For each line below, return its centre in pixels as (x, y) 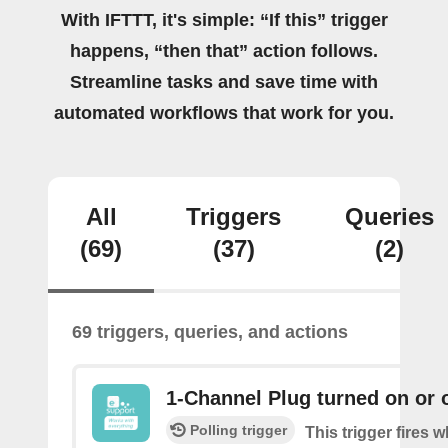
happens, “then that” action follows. (224, 51)
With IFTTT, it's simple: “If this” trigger (224, 20)
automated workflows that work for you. (224, 113)
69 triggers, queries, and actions (210, 332)
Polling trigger (238, 430)
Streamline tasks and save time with (224, 82)
